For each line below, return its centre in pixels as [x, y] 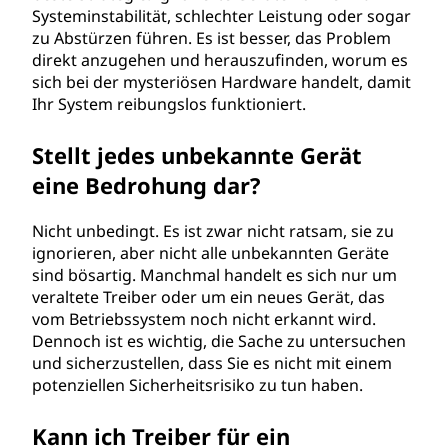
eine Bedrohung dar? [146, 185]
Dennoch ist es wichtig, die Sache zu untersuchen [219, 341]
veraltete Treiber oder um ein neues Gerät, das [208, 297]
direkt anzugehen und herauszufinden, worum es [220, 60]
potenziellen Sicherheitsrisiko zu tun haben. [197, 385]
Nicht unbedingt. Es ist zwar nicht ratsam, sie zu [213, 231]
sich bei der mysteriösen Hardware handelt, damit [221, 82]
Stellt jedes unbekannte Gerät [197, 155]
